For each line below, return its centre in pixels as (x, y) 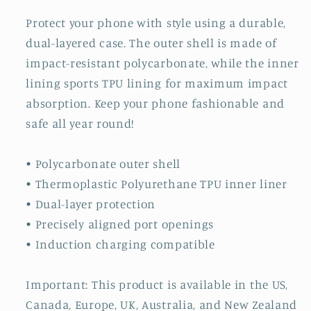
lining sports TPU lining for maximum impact (157, 83)
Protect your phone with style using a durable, (156, 22)
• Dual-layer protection (91, 203)
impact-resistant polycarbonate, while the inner (162, 62)
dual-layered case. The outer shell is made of (151, 42)
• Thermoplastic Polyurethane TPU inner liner (157, 183)
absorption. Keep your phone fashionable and (155, 103)
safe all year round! (80, 123)
